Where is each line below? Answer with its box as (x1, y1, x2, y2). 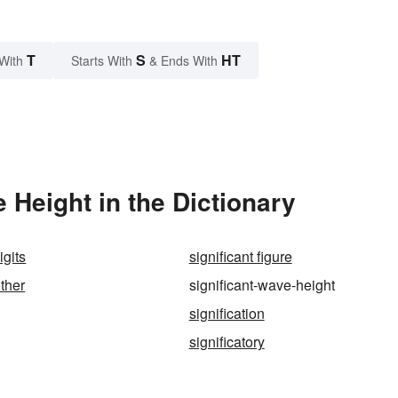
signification (188, 302, 265, 323)
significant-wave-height (188, 274, 335, 295)
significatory (188, 330, 265, 352)
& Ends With (146, 51, 221, 69)
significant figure (188, 245, 292, 267)
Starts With (71, 51, 136, 69)
